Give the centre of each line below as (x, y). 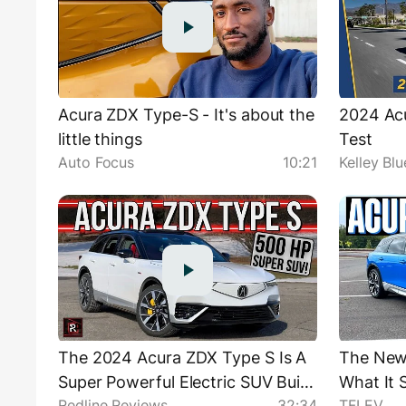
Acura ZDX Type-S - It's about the (187, 115)
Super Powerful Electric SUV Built (184, 382)
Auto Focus (97, 163)
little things (100, 140)
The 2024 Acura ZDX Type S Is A (183, 357)
